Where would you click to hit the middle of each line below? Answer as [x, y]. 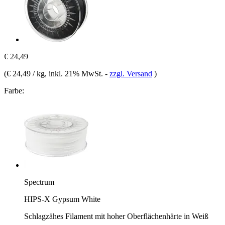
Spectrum [39, 182]
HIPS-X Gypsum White [62, 199]
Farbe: [14, 90]
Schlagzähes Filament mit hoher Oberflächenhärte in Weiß [116, 216]
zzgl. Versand [131, 73]
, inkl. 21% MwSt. [75, 73]
